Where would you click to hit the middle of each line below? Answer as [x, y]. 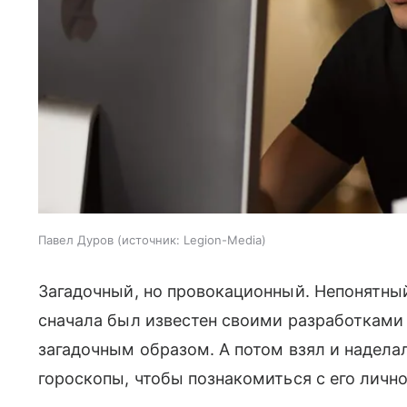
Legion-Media [223, 240]
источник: [151, 240]
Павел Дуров [76, 240]
